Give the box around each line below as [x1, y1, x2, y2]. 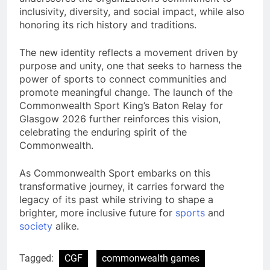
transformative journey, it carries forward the [19, 180, 224, 192]
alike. [52, 219, 79, 232]
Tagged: [19, 252, 56, 264]
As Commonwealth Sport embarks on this [19, 166, 210, 179]
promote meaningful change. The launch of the [19, 86, 233, 98]
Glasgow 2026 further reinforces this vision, [19, 112, 221, 125]
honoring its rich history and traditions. [19, 18, 196, 31]
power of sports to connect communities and [19, 72, 227, 85]
